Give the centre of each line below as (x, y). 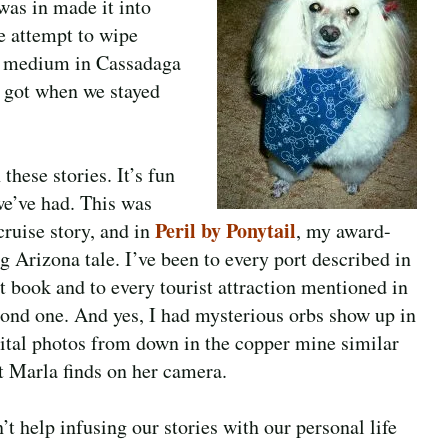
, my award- (343, 230)
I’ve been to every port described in (268, 258)
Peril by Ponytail (225, 230)
